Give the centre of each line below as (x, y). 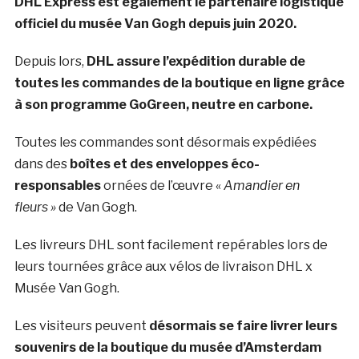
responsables (57, 186)
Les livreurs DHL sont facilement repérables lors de (171, 245)
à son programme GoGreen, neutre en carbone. (163, 105)
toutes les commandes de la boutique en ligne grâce (179, 83)
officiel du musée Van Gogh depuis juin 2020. (155, 24)
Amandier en (260, 186)
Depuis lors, (50, 62)
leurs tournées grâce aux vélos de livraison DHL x (163, 267)
